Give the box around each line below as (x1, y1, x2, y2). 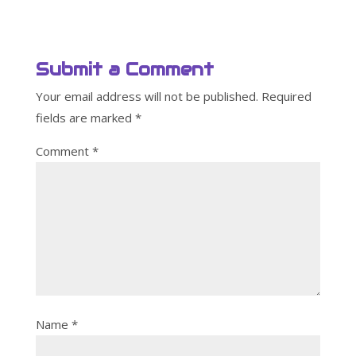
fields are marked (35, 110, 135, 126)
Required (261, 88, 311, 104)
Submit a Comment (35, 58, 214, 80)
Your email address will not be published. (35, 88, 258, 104)
